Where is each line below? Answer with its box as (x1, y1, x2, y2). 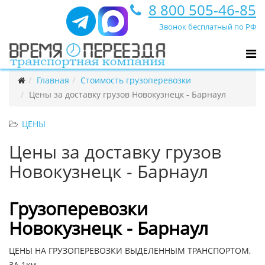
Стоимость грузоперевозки (80, 75, 191, 86)
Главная (37, 75, 69, 86)
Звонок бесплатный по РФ (159, 21, 256, 32)
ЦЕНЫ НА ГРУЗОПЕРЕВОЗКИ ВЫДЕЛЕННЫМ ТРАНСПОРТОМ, (9, 245, 251, 256)
